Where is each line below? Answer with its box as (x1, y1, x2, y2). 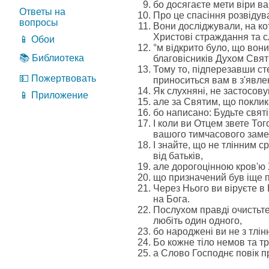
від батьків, (153, 151, 203, 161)
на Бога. (153, 194, 190, 204)
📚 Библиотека (19, 53, 84, 63)
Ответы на (19, 7, 65, 17)
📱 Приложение (19, 90, 88, 100)
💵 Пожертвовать (19, 73, 96, 83)
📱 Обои (19, 34, 55, 44)
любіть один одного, (153, 216, 242, 226)
